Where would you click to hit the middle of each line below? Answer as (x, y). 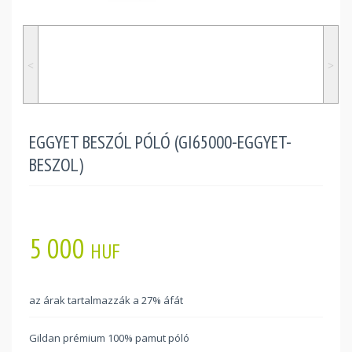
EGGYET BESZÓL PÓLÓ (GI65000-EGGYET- (160, 141)
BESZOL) (56, 164)
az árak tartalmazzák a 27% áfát (106, 300)
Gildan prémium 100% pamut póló (109, 337)
